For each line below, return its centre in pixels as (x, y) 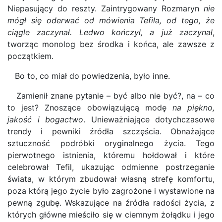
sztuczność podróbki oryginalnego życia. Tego (111, 143)
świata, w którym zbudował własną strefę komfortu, (111, 179)
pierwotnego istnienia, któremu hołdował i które (111, 155)
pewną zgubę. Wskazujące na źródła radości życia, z (111, 203)
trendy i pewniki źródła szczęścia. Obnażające (111, 131)
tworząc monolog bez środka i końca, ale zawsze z (111, 44)
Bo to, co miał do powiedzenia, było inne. (89, 76)
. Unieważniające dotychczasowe (149, 119)
